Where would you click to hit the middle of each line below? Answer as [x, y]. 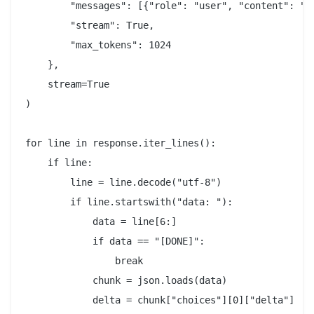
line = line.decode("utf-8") [123, 183]
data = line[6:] [101, 222]
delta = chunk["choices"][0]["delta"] [160, 300]
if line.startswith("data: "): [129, 202]
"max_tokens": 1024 [98, 45]
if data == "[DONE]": [115, 241]
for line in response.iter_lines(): [121, 143]
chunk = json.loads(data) [126, 281]
